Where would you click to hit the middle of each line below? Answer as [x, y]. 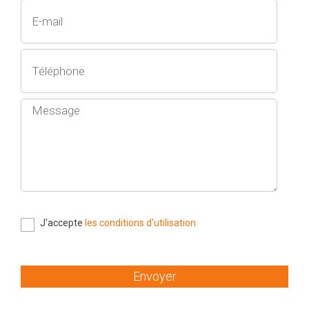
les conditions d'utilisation [140, 222]
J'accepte [62, 222]
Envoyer [154, 276]
